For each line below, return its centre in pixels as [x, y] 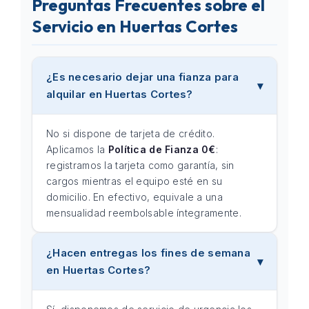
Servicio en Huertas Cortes [135, 26]
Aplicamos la [77, 149]
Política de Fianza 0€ [162, 149]
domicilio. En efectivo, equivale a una [134, 197]
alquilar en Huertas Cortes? [120, 94]
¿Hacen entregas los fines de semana [148, 253]
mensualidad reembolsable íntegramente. [144, 213]
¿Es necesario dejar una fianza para [142, 77]
